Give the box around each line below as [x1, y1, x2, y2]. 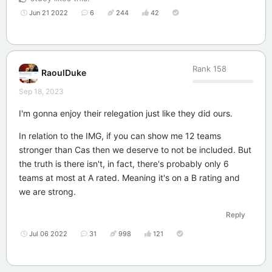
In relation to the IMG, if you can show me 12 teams [19, 131, 221, 141]
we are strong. [19, 186, 76, 197]
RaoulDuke [41, 67, 86, 78]
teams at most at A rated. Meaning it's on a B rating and [19, 172, 240, 183]
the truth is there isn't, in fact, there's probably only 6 [19, 158, 229, 169]
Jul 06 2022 [29, 229, 67, 239]
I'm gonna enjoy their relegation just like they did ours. [19, 108, 233, 119]
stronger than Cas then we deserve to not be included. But [19, 144, 251, 155]
